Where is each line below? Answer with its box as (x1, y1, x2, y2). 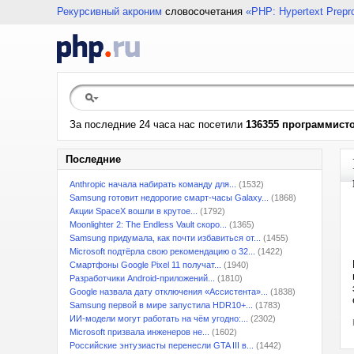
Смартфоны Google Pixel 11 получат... (70, 260, 221, 269)
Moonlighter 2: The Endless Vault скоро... (70, 220, 227, 229)
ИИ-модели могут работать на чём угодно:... (70, 314, 248, 323)
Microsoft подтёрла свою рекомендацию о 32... (70, 247, 255, 256)
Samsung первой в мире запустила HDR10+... (70, 300, 253, 310)
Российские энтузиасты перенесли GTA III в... (70, 341, 254, 350)
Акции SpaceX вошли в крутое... (70, 206, 198, 216)
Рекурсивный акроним (57, 6, 162, 17)
